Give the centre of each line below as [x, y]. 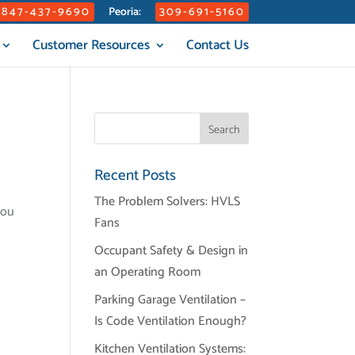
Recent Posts [136, 176]
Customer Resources [91, 45]
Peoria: [124, 12]
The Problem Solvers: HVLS [168, 202]
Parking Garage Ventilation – [170, 300]
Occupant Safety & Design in [172, 251]
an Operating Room [148, 272]
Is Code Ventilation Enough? [171, 321]
